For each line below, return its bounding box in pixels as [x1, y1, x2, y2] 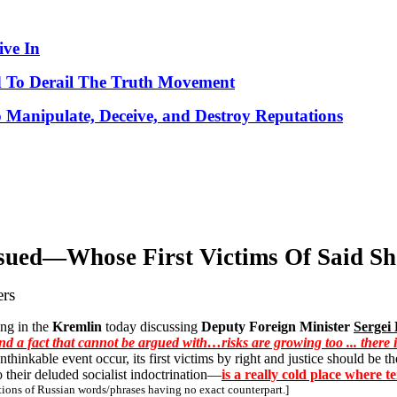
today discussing [102, 319, 201, 334]
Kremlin [52, 319, 102, 334]
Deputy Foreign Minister [201, 319, 354, 334]
